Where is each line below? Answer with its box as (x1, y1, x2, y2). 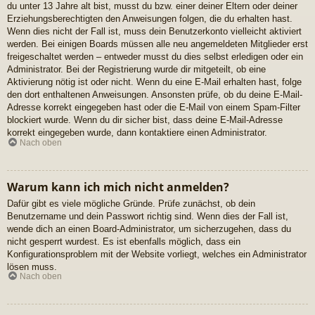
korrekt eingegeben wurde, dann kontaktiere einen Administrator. (7, 127, 267, 139)
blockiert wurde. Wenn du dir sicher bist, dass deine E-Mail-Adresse (7, 115, 283, 126)
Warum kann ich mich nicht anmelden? (7, 179, 229, 195)
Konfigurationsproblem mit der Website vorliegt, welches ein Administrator (7, 248, 307, 259)
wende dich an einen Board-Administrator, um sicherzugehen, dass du (7, 223, 291, 234)
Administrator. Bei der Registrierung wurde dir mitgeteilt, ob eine (7, 64, 266, 75)
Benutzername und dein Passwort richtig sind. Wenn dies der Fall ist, (7, 210, 288, 221)
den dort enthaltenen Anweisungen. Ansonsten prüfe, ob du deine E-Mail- (7, 89, 302, 101)
